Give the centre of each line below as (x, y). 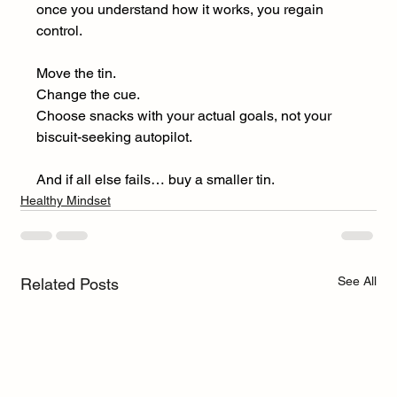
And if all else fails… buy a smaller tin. (155, 180)
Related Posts (69, 284)
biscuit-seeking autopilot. (114, 137)
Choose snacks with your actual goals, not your (185, 116)
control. (59, 31)
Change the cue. (88, 95)
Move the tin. (76, 74)
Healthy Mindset (65, 201)
